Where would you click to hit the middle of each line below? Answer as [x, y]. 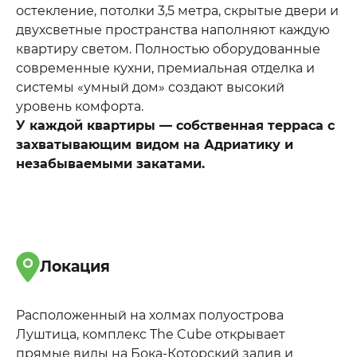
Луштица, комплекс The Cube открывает [151, 334]
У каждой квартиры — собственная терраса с [175, 126]
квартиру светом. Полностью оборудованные [168, 49]
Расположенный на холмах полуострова [150, 315]
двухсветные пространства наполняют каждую [173, 30]
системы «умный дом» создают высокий [150, 88]
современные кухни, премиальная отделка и [165, 69]
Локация [75, 266]
